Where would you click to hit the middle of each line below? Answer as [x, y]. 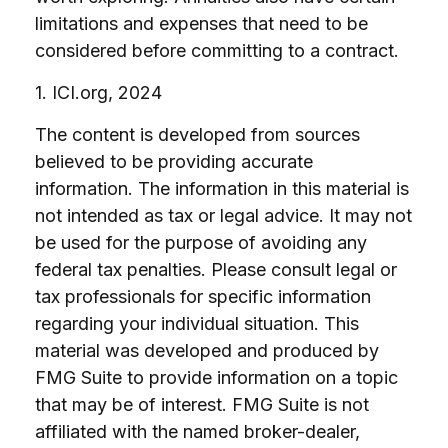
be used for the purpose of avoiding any [201, 242]
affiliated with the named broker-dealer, [197, 431]
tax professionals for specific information [203, 296]
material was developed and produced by [207, 350]
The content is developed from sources [197, 134]
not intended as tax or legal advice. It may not [223, 215]
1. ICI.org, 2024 [98, 92]
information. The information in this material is [222, 188]
